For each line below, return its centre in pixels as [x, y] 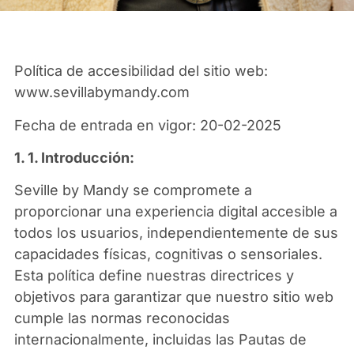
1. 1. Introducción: [74, 158]
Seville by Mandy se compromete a [133, 190]
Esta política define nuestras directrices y [154, 276]
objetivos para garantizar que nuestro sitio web [173, 297]
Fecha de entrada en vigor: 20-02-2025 [147, 125]
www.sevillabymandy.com [102, 92]
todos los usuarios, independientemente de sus [176, 233]
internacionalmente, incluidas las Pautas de [160, 340]
